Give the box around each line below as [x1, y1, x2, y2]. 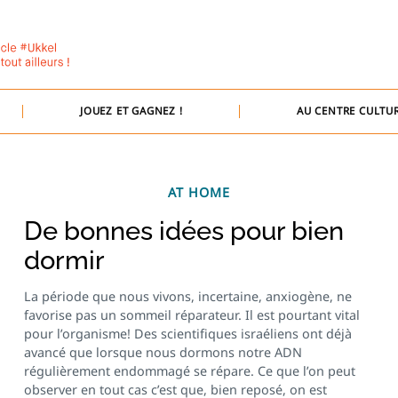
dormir [23, 244, 105, 275]
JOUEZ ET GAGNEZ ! [79, 104, 183, 118]
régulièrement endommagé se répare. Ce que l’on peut [23, 362, 355, 380]
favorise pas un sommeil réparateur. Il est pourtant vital [23, 306, 360, 324]
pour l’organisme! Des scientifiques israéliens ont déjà [23, 325, 352, 343]
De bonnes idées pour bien [23, 215, 344, 246]
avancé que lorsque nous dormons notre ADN [23, 344, 302, 362]
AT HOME [167, 183, 231, 201]
